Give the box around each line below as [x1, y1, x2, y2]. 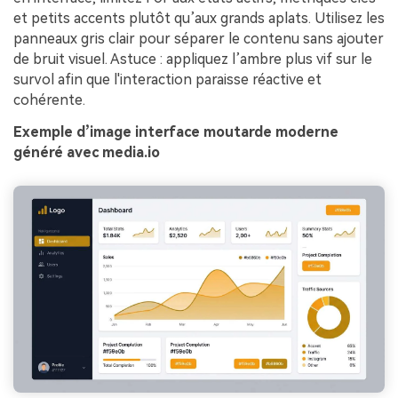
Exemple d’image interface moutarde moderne [13, 123, 338, 140]
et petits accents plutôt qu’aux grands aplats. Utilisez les [13, 10, 385, 28]
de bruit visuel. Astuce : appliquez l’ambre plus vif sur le [13, 51, 372, 68]
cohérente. [13, 92, 85, 109]
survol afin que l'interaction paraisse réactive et [13, 71, 322, 89]
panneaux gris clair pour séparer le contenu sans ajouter [13, 30, 384, 48]
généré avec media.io [13, 143, 160, 161]
